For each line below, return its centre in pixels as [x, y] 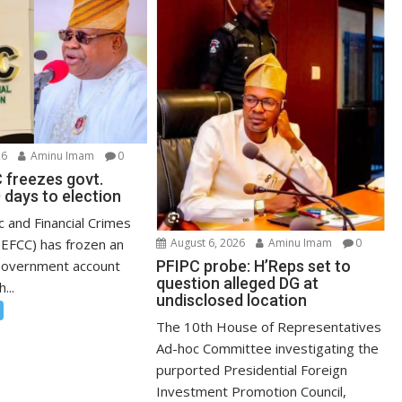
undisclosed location [232, 301]
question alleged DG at [238, 284]
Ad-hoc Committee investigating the [268, 349]
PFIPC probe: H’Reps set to [254, 267]
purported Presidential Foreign [252, 370]
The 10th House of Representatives [269, 327]
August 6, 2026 [207, 243]
